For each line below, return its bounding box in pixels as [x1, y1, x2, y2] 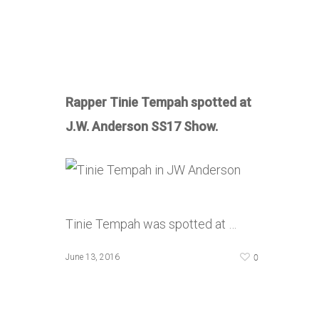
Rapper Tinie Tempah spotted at [66, 95, 251, 110]
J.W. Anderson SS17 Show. [66, 119, 218, 134]
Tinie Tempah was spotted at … [66, 216, 236, 231]
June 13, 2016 [66, 252, 120, 262]
